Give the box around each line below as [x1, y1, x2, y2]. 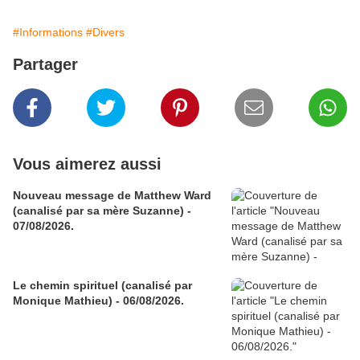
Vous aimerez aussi [13, 155, 162, 174]
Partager [13, 55, 78, 74]
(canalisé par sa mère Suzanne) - [13, 204, 191, 218]
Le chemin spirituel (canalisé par [13, 279, 192, 292]
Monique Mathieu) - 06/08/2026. [13, 294, 184, 308]
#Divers [86, 26, 125, 39]
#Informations [13, 26, 83, 39]
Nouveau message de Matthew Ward [13, 189, 211, 202]
